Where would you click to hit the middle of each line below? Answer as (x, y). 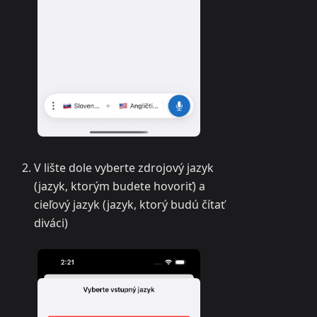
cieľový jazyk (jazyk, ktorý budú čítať (129, 205)
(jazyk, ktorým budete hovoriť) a (120, 186)
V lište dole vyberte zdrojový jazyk (124, 168)
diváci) (51, 223)
